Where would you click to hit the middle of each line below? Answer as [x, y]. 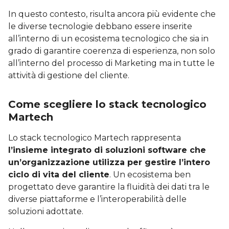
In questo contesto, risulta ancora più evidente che [112, 14]
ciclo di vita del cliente [59, 174]
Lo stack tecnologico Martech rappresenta [95, 138]
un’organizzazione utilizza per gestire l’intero [109, 162]
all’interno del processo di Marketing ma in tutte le [111, 63]
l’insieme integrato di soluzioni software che [107, 150]
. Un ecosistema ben [150, 174]
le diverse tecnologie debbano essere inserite [100, 26]
